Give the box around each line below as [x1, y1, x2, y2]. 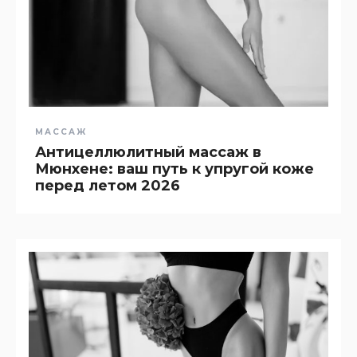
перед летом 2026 [35, 176, 180, 194]
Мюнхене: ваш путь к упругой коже [35, 159, 314, 178]
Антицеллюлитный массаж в [35, 143, 261, 161]
